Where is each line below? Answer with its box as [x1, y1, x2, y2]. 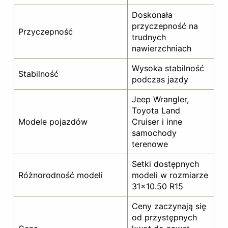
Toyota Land [132, 105, 180, 116]
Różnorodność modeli [18, 169, 103, 180]
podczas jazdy [132, 74, 188, 84]
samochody [132, 127, 177, 138]
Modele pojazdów [18, 116, 88, 127]
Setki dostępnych [132, 158, 199, 169]
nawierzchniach [132, 43, 191, 53]
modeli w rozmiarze [132, 169, 208, 180]
